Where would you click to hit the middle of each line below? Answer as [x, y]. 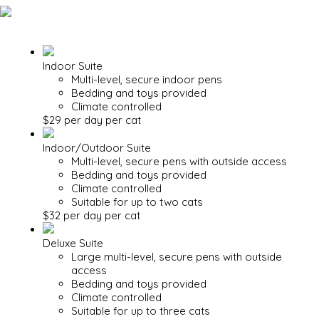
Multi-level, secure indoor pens [147, 79]
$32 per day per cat [91, 215]
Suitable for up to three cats [141, 311]
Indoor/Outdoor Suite [97, 148]
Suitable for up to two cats [137, 202]
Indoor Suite [73, 66]
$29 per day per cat [92, 120]
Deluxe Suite [73, 243]
